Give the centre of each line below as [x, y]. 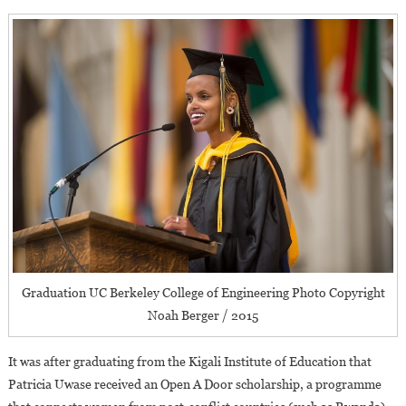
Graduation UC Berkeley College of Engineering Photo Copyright [203, 292]
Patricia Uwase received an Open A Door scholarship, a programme [194, 384]
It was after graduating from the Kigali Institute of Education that [189, 361]
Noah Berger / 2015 [203, 315]
